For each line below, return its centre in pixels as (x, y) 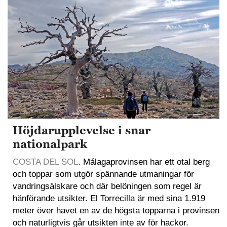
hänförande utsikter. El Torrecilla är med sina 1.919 (109, 198)
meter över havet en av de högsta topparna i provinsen (116, 210)
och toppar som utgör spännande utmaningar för (103, 174)
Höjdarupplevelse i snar (82, 130)
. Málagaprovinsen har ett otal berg (144, 162)
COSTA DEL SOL (45, 162)
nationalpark (50, 144)
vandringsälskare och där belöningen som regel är (107, 186)
